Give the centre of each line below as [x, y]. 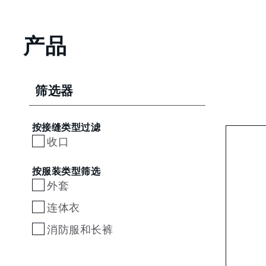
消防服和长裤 [80, 229]
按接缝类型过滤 [66, 127]
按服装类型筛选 [66, 171]
